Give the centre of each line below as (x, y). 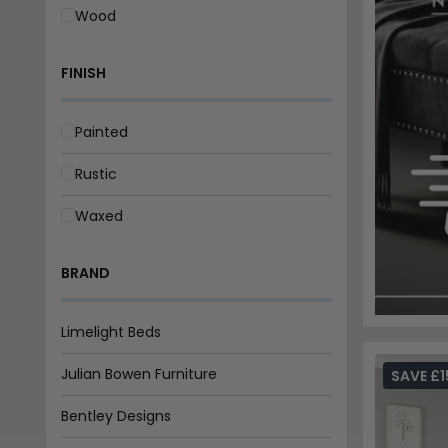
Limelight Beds (110, 331)
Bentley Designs (115, 415)
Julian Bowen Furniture (138, 373)
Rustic (95, 173)
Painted (101, 131)
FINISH (83, 72)
